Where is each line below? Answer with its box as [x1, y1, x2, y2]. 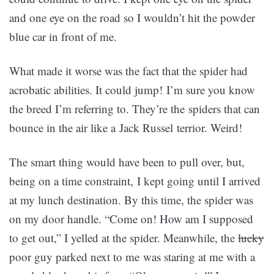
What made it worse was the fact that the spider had [9, 63, 248, 78]
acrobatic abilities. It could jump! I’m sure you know [9, 82, 255, 97]
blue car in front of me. [9, 29, 117, 44]
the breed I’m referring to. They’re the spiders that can [9, 101, 260, 116]
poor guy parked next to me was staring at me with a [9, 249, 255, 264]
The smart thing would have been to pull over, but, [9, 154, 245, 169]
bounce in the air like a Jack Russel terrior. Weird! [9, 120, 242, 135]
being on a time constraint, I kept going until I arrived [9, 173, 261, 188]
